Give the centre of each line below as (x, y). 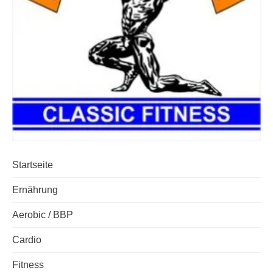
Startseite (33, 165)
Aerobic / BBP (43, 215)
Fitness (28, 265)
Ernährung (35, 190)
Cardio (27, 240)
